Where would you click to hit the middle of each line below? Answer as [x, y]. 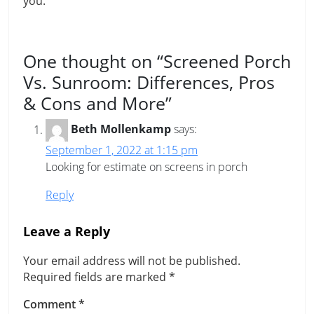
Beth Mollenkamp [121, 129]
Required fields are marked [96, 277]
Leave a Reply [67, 232]
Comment [51, 305]
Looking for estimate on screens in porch [146, 167]
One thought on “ [93, 61]
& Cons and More [94, 103]
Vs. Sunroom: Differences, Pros [149, 82]
